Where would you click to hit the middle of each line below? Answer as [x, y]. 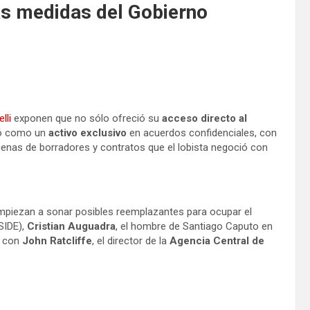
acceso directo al [203, 118]
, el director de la [131, 240]
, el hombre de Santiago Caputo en [194, 226]
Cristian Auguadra [71, 226]
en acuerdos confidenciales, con [202, 133]
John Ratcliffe [57, 240]
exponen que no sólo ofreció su [85, 118]
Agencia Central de [217, 240]
